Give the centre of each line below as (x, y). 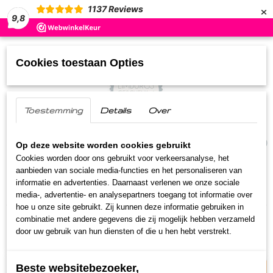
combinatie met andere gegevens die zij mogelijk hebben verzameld (135, 219)
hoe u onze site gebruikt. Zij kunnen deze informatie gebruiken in (130, 207)
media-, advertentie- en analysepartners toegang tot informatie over (134, 195)
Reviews (126, 9)
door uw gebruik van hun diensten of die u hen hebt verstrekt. (124, 231)
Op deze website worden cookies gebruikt (103, 145)
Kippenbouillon (43, 192)
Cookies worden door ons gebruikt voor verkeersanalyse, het (122, 158)
